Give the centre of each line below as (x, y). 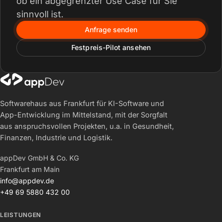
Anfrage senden (111, 29)
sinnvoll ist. (40, 14)
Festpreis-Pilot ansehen (111, 47)
